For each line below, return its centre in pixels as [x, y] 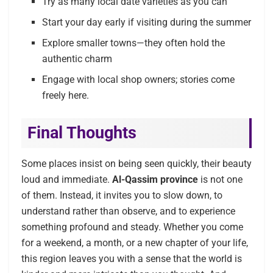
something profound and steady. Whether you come [132, 227]
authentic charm [77, 58]
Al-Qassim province [155, 180]
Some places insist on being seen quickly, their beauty [136, 164]
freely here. [66, 95]
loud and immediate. [67, 180]
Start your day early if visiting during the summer [147, 22]
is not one [220, 180]
